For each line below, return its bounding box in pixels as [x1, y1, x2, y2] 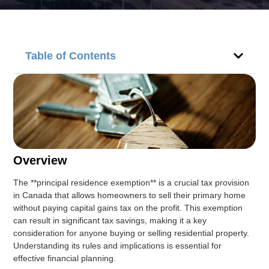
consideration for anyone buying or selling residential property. [13, 228, 250, 238]
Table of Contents [25, 50, 116, 62]
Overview [13, 153, 68, 167]
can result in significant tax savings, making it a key [13, 215, 207, 225]
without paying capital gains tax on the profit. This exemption [13, 202, 243, 213]
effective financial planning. [13, 253, 116, 263]
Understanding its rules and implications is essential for [13, 240, 222, 250]
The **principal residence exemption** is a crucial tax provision [13, 177, 250, 187]
